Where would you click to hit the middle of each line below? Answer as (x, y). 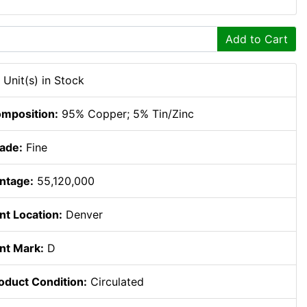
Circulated (115, 282)
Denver (83, 214)
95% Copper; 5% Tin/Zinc (126, 114)
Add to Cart (257, 39)
